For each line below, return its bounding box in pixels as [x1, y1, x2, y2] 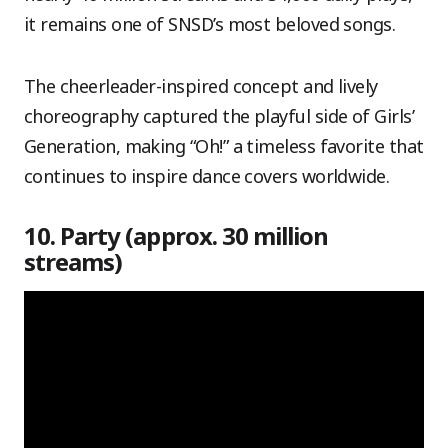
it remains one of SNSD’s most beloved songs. [24, 12, 396, 36]
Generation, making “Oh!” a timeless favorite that [24, 134, 424, 158]
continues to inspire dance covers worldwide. [24, 164, 390, 188]
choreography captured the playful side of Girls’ [24, 104, 415, 128]
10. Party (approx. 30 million [24, 219, 329, 252]
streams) [24, 245, 123, 278]
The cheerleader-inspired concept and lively [24, 74, 378, 98]
